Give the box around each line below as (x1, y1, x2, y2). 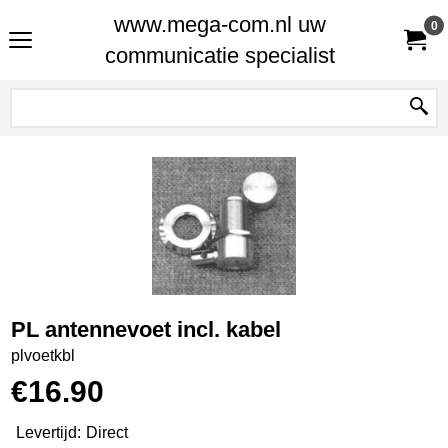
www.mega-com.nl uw (114, 12, 326, 37)
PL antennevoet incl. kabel (11, 316, 281, 342)
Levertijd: (16, 424, 81, 442)
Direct (86, 424, 128, 442)
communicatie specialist (105, 43, 335, 68)
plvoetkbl (11, 346, 75, 364)
